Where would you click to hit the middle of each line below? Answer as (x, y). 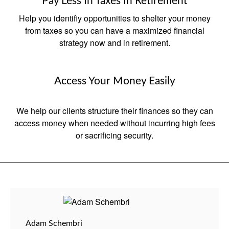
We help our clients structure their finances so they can (114, 111)
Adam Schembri (54, 223)
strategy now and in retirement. (114, 43)
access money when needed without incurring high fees (114, 123)
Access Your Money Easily (114, 81)
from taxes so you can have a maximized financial (114, 31)
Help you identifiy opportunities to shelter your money (114, 18)
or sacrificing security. (114, 135)
